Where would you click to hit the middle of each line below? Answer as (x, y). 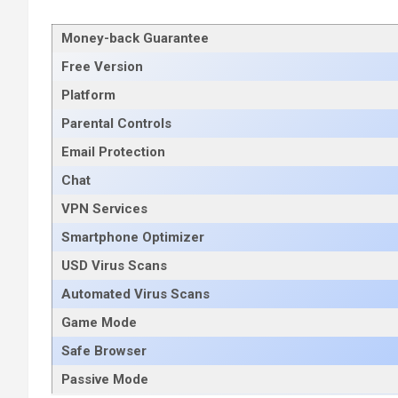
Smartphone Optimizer (133, 238)
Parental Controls (116, 124)
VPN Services (104, 209)
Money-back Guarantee (135, 39)
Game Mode (99, 323)
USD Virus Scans (114, 266)
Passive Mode (105, 380)
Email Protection (113, 152)
